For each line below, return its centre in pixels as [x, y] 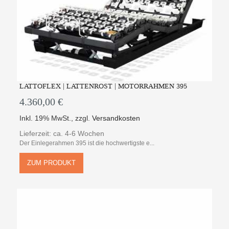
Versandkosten [116, 118]
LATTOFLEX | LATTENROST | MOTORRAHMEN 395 [104, 86]
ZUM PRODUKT [52, 163]
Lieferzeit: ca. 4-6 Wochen [62, 133]
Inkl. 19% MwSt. [45, 118]
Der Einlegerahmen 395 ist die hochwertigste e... [87, 143]
